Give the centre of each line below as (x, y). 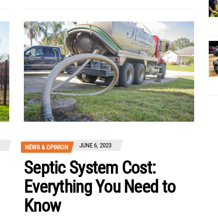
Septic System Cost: (90, 168)
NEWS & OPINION (46, 147)
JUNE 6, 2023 (95, 145)
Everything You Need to (100, 187)
